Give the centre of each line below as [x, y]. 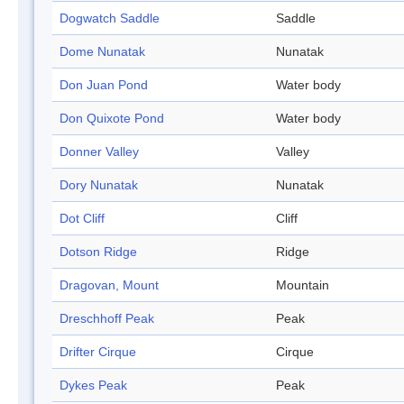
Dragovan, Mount [109, 285]
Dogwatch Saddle [110, 18]
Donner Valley [99, 152]
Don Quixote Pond [112, 119]
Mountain [303, 285]
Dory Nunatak [99, 185]
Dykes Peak [93, 386]
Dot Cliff [82, 219]
